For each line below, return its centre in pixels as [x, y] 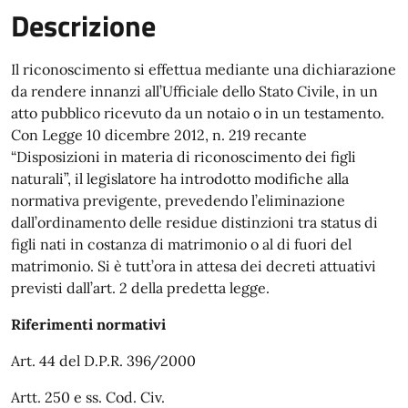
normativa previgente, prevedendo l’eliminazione [178, 200]
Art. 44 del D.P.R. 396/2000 [103, 361]
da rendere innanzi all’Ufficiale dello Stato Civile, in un [194, 91]
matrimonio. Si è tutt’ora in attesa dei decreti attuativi [194, 266]
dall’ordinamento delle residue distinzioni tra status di [194, 222]
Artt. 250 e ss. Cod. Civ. [88, 397]
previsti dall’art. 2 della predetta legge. [140, 288]
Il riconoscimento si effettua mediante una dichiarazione [204, 69]
